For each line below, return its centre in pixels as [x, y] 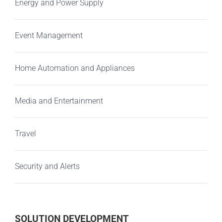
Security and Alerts [47, 166]
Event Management [49, 36]
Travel [25, 134]
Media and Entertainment [59, 101]
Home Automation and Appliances [75, 68]
